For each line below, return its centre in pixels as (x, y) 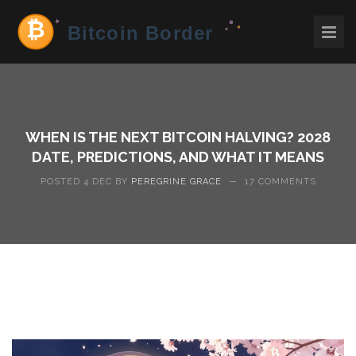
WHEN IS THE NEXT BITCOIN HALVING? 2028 (178, 137)
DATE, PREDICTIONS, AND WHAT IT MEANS (178, 157)
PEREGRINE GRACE (176, 182)
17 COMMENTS (280, 182)
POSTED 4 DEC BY (85, 182)
